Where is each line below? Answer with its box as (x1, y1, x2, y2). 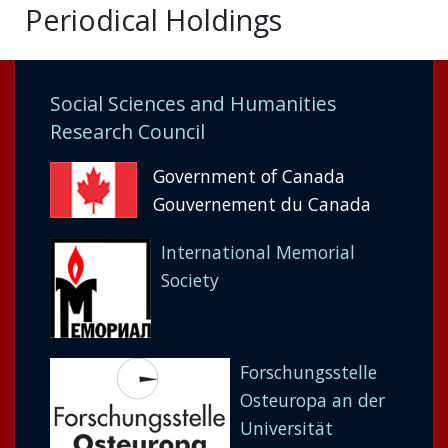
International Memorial (160, 240, 355, 264)
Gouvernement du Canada (153, 192, 371, 216)
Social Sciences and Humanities (50, 90, 336, 117)
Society (160, 268, 219, 292)
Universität (240, 416, 333, 440)
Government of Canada (153, 164, 345, 188)
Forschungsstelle (240, 360, 377, 384)
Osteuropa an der (240, 388, 385, 412)
